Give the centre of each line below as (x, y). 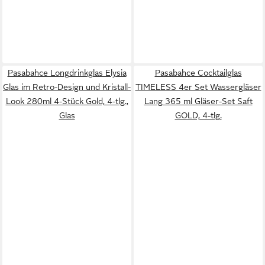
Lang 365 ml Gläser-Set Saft (198, 101)
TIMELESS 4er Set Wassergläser (198, 87)
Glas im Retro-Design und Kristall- (67, 87)
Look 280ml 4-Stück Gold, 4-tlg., (67, 101)
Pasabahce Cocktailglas (198, 73)
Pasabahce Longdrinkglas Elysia (67, 73)
